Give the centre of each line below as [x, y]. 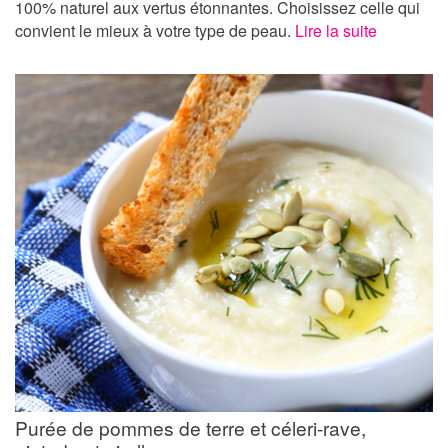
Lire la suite [336, 30]
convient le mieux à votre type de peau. [155, 30]
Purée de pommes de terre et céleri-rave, [190, 428]
